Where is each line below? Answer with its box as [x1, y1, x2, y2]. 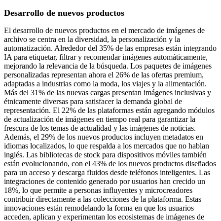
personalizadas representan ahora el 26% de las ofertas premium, [4, 71, 204, 79]
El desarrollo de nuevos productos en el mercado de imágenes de [4, 26, 205, 35]
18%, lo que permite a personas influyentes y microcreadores [4, 186, 192, 195]
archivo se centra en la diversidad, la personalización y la [4, 35, 180, 44]
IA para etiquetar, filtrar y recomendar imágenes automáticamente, [4, 53, 208, 62]
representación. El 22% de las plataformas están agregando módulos [4, 106, 215, 115]
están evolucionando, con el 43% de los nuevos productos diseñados [4, 159, 216, 168]
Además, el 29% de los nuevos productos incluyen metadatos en [4, 133, 203, 142]
